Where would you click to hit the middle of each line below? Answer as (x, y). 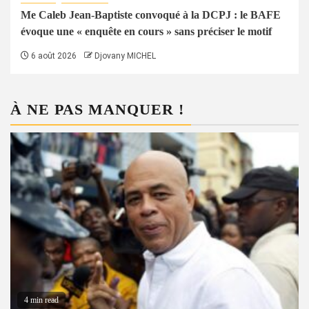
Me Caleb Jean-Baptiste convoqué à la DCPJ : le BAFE (151, 14)
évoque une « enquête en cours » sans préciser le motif (146, 31)
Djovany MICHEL (125, 56)
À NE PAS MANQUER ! (97, 109)
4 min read (41, 300)
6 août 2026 (53, 56)
